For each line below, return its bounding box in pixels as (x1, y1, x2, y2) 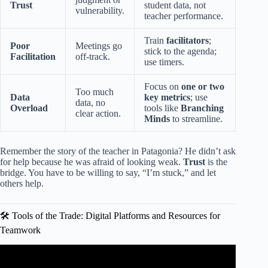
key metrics (144, 92, 190, 103)
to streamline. (170, 114, 223, 124)
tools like (144, 103, 181, 114)
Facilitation (10, 51, 56, 62)
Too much (75, 87, 114, 98)
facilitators (166, 35, 209, 46)
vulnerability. (75, 5, 124, 16)
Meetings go (75, 41, 122, 51)
